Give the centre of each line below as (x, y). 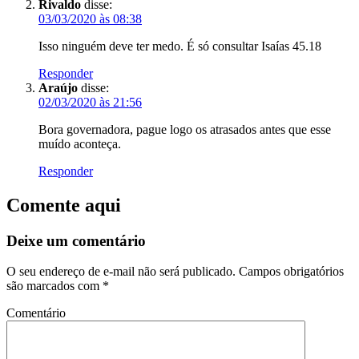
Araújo (58, 87)
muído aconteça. (80, 143)
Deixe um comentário (76, 240)
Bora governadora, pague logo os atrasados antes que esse (185, 129)
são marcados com (54, 286)
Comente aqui (64, 205)
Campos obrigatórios (290, 272)
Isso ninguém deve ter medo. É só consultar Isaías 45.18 (180, 46)
